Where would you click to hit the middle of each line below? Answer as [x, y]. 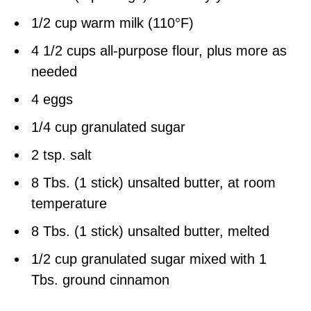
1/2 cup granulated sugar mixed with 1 [149, 259]
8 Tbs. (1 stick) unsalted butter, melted [150, 232]
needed [54, 72]
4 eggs [52, 100]
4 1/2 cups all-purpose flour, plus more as [159, 51]
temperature [69, 204]
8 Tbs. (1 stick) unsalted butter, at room [153, 183]
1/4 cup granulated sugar [108, 127]
